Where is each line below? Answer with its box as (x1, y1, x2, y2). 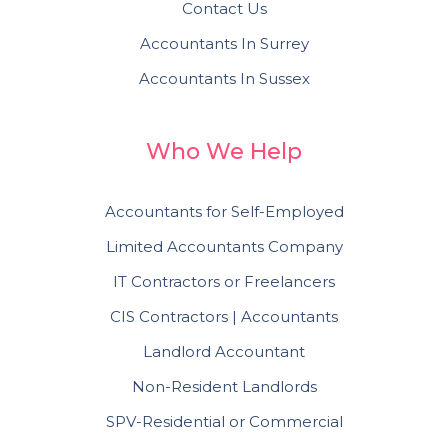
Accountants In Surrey (139, 34, 309, 54)
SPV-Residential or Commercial (105, 412, 343, 432)
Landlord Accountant (143, 342, 305, 362)
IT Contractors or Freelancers (113, 272, 335, 292)
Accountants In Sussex (138, 69, 310, 89)
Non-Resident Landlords (131, 377, 317, 397)
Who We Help (146, 138, 302, 166)
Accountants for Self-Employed (104, 202, 344, 222)
